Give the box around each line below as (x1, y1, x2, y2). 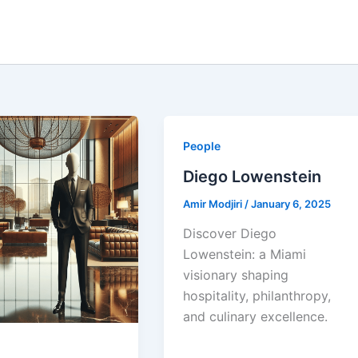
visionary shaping (183, 267, 289, 284)
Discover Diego (183, 225, 277, 242)
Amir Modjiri (183, 197, 245, 210)
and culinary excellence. (183, 308, 328, 325)
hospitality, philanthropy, (183, 288, 332, 304)
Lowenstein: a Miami (183, 246, 307, 263)
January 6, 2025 (251, 197, 332, 210)
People (183, 139, 221, 153)
